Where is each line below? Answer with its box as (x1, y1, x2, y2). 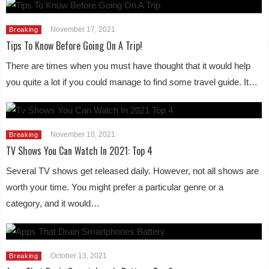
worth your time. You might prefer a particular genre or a (6, 182, 224, 192)
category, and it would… (6, 198, 100, 208)
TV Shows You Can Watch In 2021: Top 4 (6, 144, 153, 158)
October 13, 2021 (50, 252, 107, 260)
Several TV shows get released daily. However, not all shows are (6, 166, 259, 176)
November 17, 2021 (50, 25, 115, 34)
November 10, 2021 (50, 130, 115, 139)
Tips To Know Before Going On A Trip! (6, 38, 143, 53)
